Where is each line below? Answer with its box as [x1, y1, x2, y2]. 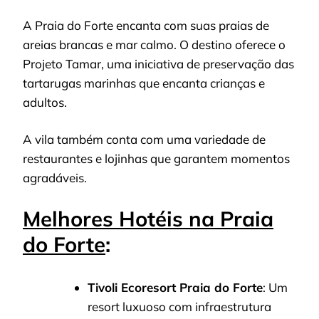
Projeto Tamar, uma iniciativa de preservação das [23, 56, 294, 71]
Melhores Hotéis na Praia [23, 205, 273, 231]
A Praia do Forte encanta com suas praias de [23, 17, 269, 33]
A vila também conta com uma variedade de [23, 132, 266, 147]
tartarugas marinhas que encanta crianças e [23, 75, 265, 90]
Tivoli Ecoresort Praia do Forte [88, 279, 263, 295]
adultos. [23, 94, 67, 110]
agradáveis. [23, 170, 87, 186]
